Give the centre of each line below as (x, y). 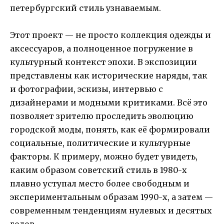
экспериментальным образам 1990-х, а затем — (111, 197)
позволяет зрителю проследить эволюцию (102, 116)
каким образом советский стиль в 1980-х (98, 170)
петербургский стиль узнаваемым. (85, 8)
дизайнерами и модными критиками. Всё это (109, 103)
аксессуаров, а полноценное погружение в (101, 49)
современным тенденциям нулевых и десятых (111, 211)
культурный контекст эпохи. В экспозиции (103, 62)
